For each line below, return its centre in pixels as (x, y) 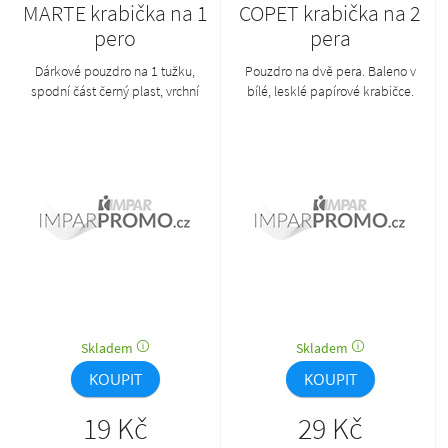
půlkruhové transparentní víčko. (115, 111)
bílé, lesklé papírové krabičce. (330, 91)
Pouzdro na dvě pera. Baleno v (330, 71)
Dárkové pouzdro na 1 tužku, (115, 71)
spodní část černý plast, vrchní (115, 91)
